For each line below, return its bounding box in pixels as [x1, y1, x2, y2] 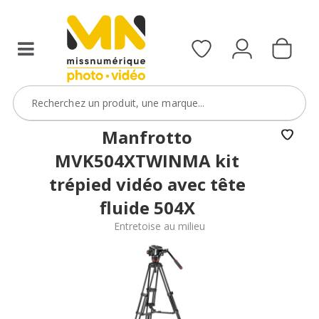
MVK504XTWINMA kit [55, 148, 240, 172]
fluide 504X [99, 195, 195, 219]
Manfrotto [102, 125, 193, 149]
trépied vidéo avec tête [48, 172, 246, 196]
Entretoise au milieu [114, 219, 205, 233]
